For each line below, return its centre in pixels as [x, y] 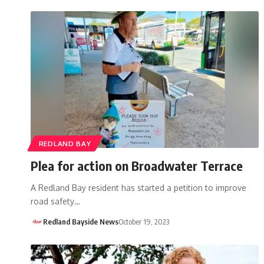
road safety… [55, 201]
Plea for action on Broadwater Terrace [137, 165]
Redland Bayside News [80, 221]
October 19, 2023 [143, 221]
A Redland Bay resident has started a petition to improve [138, 187]
